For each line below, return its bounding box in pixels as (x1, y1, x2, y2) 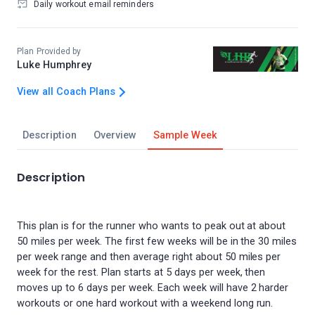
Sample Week (153, 129, 217, 141)
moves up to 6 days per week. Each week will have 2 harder (17, 282, 289, 294)
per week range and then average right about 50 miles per (17, 251, 281, 263)
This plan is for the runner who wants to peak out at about (17, 220, 286, 232)
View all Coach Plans (17, 86, 115, 98)
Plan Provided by (17, 46, 82, 56)
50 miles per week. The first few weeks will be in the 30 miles (17, 236, 297, 247)
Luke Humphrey (17, 59, 91, 71)
